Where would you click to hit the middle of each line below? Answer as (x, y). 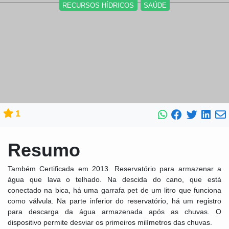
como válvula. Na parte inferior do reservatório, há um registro (114, 201)
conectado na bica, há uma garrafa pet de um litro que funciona (114, 190)
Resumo (44, 150)
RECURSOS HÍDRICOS (98, 5)
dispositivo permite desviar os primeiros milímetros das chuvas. (110, 223)
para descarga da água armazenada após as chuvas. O (114, 212)
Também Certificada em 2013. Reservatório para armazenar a (114, 169)
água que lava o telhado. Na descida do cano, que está (114, 180)
